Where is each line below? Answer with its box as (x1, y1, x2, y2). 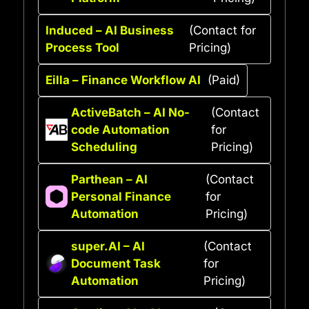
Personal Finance (71, 189, 171, 203)
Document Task (71, 256, 161, 270)
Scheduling (71, 139, 137, 154)
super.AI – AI (71, 239, 145, 253)
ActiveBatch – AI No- (71, 105, 190, 119)
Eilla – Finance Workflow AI (46, 72, 201, 87)
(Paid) (208, 72, 240, 87)
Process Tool (46, 40, 119, 54)
